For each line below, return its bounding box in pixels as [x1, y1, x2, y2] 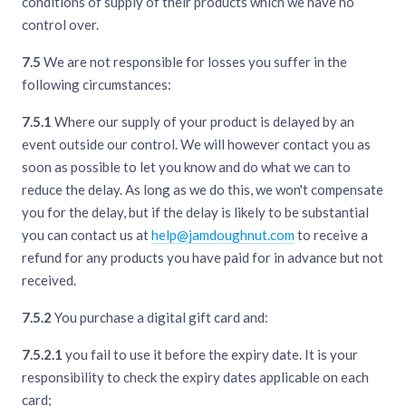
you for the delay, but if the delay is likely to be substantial [22, 204, 369, 221]
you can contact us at [22, 227, 151, 244]
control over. [22, 16, 99, 34]
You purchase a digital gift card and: [52, 309, 268, 326]
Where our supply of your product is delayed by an [52, 113, 354, 130]
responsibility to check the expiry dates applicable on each [22, 369, 369, 386]
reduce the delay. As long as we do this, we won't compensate [22, 181, 383, 198]
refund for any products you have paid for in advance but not [22, 249, 383, 266]
